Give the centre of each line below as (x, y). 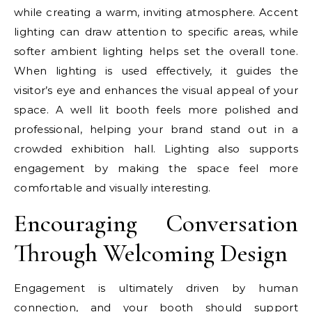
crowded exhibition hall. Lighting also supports (156, 148)
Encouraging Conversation (156, 223)
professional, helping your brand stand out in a (156, 129)
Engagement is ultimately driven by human (156, 288)
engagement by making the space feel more (156, 168)
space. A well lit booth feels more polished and (156, 109)
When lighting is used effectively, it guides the (156, 70)
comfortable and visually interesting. (112, 187)
